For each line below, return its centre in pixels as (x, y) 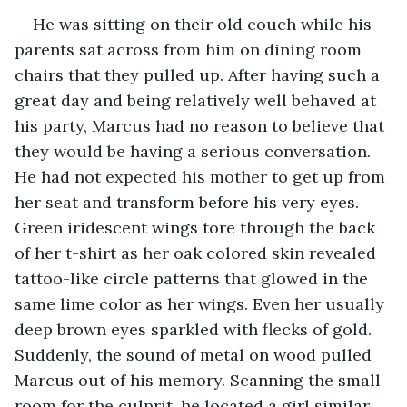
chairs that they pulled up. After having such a (199, 74)
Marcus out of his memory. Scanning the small (200, 380)
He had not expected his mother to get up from (202, 176)
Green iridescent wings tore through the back (197, 227)
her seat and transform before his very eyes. (189, 202)
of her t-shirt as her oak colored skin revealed (198, 253)
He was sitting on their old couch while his (204, 24)
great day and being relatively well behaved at (198, 100)
